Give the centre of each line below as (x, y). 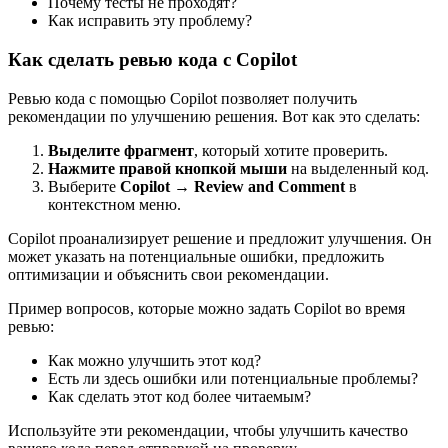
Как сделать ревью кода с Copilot (152, 60)
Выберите (84, 186)
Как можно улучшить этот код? (154, 360)
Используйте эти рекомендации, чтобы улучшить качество (208, 430)
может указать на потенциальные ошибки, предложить (196, 256)
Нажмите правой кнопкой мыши (167, 168)
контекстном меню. (114, 204)
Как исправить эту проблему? (150, 21)
